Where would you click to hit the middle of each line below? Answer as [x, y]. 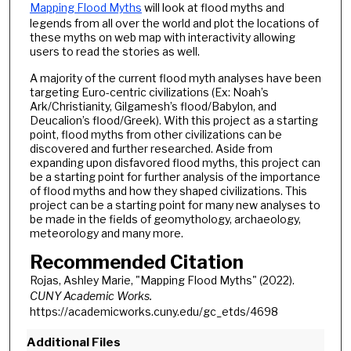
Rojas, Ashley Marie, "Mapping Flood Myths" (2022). [162, 280]
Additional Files [73, 342]
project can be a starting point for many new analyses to [175, 205]
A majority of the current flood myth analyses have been [175, 78]
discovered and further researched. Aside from [151, 149]
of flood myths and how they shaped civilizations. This [168, 191]
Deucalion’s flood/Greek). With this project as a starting [174, 121]
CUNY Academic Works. [90, 296]
